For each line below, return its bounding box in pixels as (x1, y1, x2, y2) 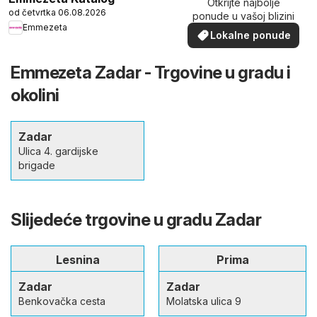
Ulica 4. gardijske (18, 144, 98, 157)
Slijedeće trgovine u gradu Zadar (11, 209, 261, 230)
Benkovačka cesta (18, 294, 105, 307)
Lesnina (55, 252, 100, 267)
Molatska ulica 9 (166, 294, 241, 307)
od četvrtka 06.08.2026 (8, 6, 106, 18)
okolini (11, 84, 59, 105)
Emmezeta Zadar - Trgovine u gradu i (11, 62, 291, 83)
